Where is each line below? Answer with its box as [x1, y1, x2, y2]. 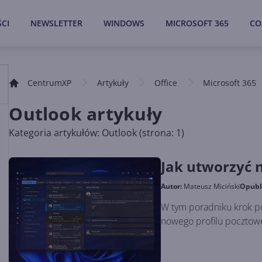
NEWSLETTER [30, 18, 82, 29]
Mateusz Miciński [184, 181, 240, 191]
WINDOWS [104, 18, 144, 29]
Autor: [161, 181, 184, 191]
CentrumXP [27, 77, 72, 88]
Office [154, 77, 178, 88]
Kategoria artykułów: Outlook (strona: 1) [9, 126, 185, 139]
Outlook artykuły [9, 102, 163, 126]
